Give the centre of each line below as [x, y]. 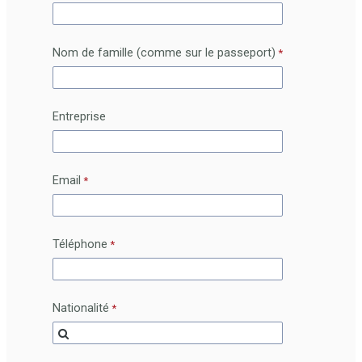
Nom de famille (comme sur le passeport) [164, 53]
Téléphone [80, 244]
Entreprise [79, 116]
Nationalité [81, 308]
